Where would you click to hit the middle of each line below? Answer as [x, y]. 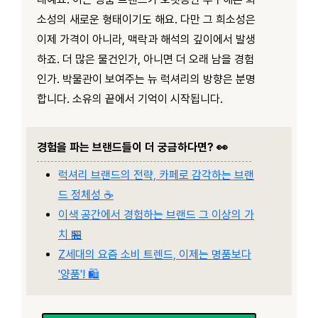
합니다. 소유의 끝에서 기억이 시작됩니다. [130, 99]
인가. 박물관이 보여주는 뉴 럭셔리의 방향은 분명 [146, 79]
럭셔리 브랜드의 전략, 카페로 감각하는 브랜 [156, 175]
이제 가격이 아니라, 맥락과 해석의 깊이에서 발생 [146, 39]
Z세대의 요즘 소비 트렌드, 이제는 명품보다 [155, 254]
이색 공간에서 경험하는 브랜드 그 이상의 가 [156, 214]
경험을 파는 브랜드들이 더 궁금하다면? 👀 [132, 147]
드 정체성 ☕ [86, 194]
